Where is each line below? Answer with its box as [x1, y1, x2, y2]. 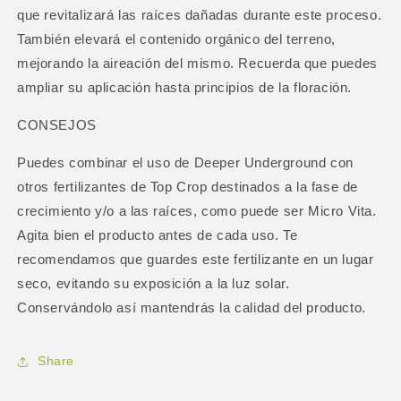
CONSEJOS [17, 116, 97, 132]
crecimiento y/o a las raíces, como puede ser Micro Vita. [17, 202, 377, 218]
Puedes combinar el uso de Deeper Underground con [17, 154, 354, 170]
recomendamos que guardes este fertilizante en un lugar [17, 251, 374, 267]
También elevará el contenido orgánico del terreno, [17, 30, 337, 47]
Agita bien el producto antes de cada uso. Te [17, 226, 298, 243]
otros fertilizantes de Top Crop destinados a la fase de [17, 178, 359, 194]
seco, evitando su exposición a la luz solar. [17, 275, 290, 291]
